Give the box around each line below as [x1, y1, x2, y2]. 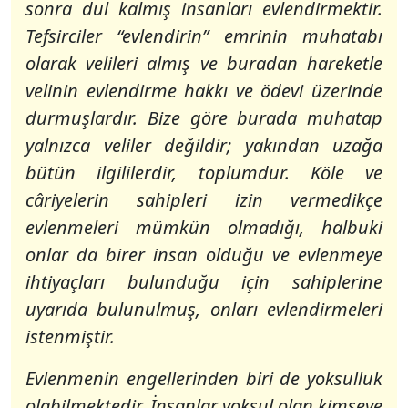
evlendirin [122, 24, 203, 48]
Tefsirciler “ [25, 24, 123, 48]
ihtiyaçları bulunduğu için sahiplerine [25, 270, 382, 294]
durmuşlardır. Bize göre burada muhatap [25, 106, 382, 130]
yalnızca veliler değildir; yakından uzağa [25, 133, 382, 158]
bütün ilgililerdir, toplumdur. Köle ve [25, 160, 382, 185]
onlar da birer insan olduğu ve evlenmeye [25, 242, 382, 267]
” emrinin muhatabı [202, 24, 383, 48]
